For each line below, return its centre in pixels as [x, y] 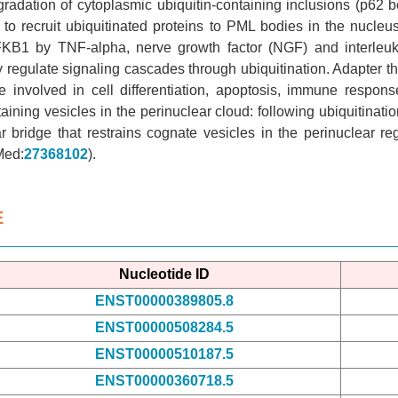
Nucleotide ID [164, 274]
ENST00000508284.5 [164, 327]
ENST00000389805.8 [164, 300]
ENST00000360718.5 [164, 380]
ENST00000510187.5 [164, 354]
